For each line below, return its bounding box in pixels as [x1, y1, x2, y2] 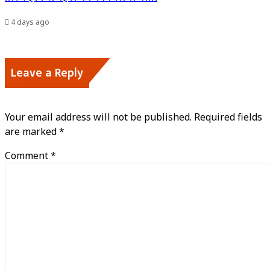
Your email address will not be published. [5, 110, 192, 124]
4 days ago [11, 17, 49, 28]
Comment [5, 149, 51, 163]
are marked [5, 125, 59, 139]
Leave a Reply [11, 63, 83, 84]
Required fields [194, 110, 262, 124]
